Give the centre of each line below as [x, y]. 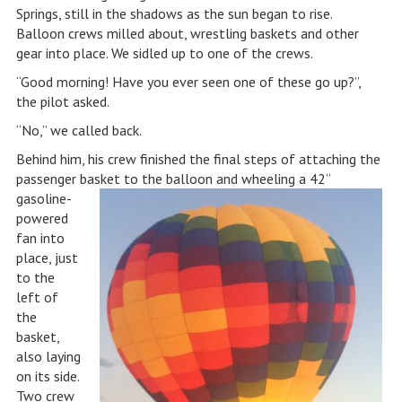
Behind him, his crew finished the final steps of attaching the [198, 159]
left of [37, 297]
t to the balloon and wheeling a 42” [222, 179]
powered [42, 218]
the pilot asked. [62, 101]
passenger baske [65, 179]
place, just [47, 258]
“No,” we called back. [79, 130]
